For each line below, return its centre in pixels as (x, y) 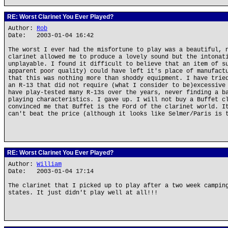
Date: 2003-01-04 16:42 (51, 36)
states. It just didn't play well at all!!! (83, 193)
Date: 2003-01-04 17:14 (51, 172)
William (49, 164)
